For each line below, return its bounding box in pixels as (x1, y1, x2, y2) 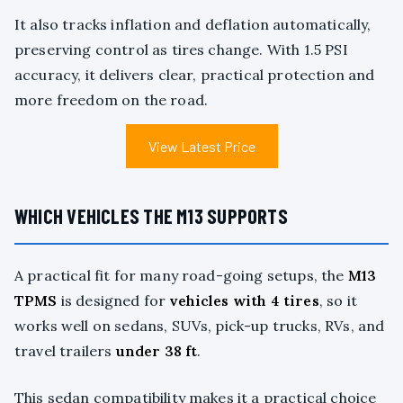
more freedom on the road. (14, 91, 209, 110)
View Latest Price (148, 138, 255, 156)
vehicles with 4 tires (169, 291, 319, 310)
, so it (318, 291, 357, 310)
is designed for (57, 291, 170, 310)
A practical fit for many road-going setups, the (14, 266, 348, 285)
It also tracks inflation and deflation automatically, (14, 15, 372, 34)
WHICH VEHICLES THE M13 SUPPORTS (14, 204, 288, 228)
